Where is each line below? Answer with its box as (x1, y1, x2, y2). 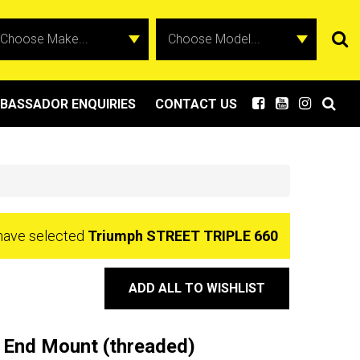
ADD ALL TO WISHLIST (129, 280, 265, 296)
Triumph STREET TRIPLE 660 (88, 227, 278, 244)
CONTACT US (155, 96, 237, 112)
